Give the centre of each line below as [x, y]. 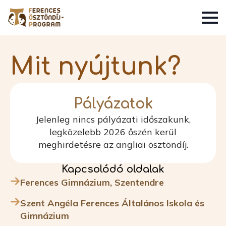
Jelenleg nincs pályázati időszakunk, [113, 119]
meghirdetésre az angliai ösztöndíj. [113, 144]
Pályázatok [113, 104]
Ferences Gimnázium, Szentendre [92, 182]
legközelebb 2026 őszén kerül [113, 132]
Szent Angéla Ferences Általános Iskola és [112, 203]
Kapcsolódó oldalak [113, 169]
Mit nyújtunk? [96, 67]
